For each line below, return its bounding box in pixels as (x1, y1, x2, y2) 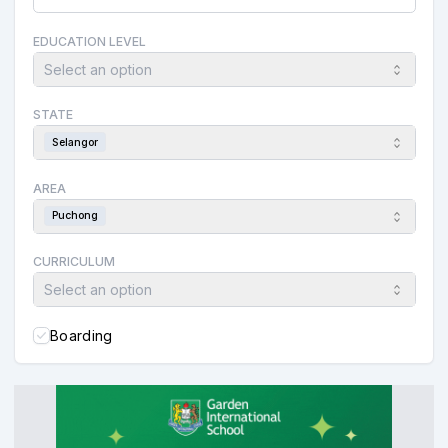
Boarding (50, 326, 113, 344)
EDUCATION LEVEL (32, 33, 146, 49)
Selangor (52, 135, 98, 149)
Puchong (52, 209, 98, 222)
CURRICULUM (32, 254, 115, 269)
